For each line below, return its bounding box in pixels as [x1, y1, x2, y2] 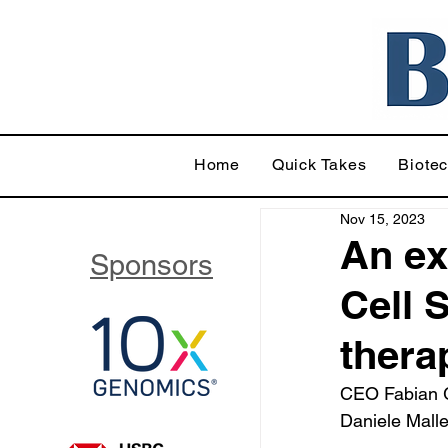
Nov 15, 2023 [340, 211, 425, 227]
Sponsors [90, 248, 213, 282]
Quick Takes [271, 155, 367, 174]
